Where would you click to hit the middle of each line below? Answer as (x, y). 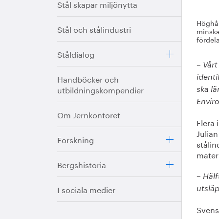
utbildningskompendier (100, 89)
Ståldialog (76, 54)
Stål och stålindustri (94, 29)
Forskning (76, 139)
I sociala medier (86, 189)
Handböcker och (88, 78)
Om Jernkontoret (89, 114)
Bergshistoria (82, 164)
